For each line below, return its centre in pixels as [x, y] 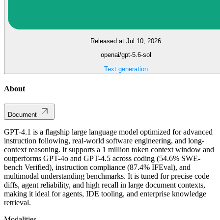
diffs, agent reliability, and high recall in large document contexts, [105, 185]
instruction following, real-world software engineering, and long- [104, 141]
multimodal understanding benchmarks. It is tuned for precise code [107, 176]
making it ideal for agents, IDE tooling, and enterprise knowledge [105, 194]
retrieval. [17, 203]
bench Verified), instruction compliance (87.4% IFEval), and [97, 167]
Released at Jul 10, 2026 [126, 41]
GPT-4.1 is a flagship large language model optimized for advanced [108, 132]
